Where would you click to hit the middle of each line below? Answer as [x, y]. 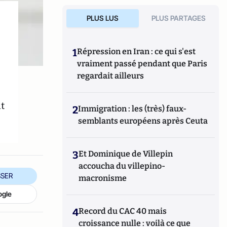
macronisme [103, 178]
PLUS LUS [102, 18]
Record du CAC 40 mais [123, 211]
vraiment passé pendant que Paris [142, 64]
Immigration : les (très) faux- [133, 109]
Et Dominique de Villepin [126, 154]
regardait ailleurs [111, 76]
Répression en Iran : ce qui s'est [137, 51]
